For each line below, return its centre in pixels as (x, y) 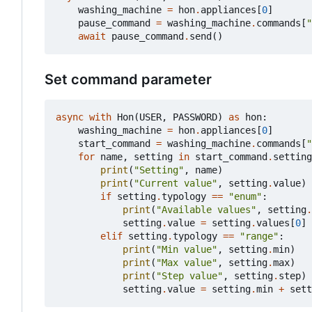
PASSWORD (195, 117)
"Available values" (206, 210)
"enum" (245, 197)
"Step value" (189, 276)
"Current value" (175, 184)
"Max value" (187, 263)
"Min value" (187, 250)
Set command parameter (128, 80)
